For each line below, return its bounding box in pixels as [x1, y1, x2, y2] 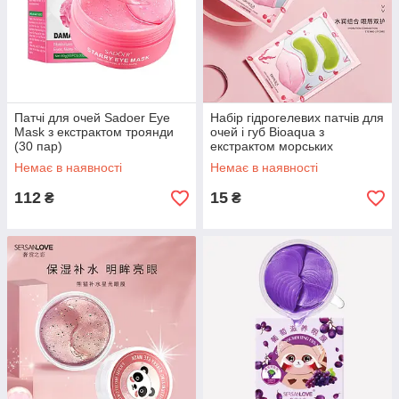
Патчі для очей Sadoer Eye [14, 110, 170, 125]
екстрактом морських [210, 139, 333, 153]
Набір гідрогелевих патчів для [210, 110, 384, 125]
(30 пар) [14, 139, 62, 153]
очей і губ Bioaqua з [210, 125, 324, 139]
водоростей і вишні [210, 153, 321, 167]
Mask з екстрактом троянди [14, 125, 174, 139]
